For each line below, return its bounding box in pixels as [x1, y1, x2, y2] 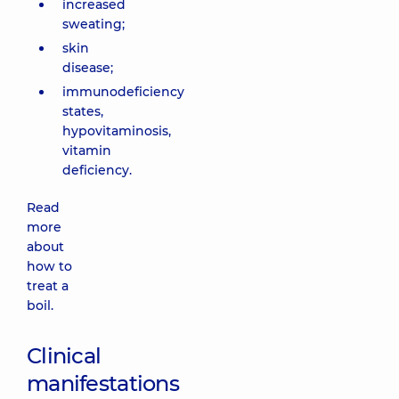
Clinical [27, 343, 102, 369]
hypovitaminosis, [62, 123, 171, 139]
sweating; [62, 16, 125, 32]
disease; [62, 60, 113, 76]
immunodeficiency [62, 84, 184, 100]
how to [27, 258, 72, 274]
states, [62, 103, 103, 119]
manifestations [27, 370, 179, 396]
